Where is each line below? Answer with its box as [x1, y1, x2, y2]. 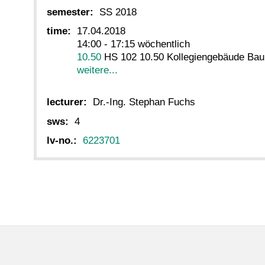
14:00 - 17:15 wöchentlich [77, 38, 190, 50]
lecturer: [47, 96, 87, 108]
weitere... [77, 64, 118, 76]
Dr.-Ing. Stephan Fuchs [93, 96, 195, 108]
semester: [47, 7, 93, 18]
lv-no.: [47, 134, 77, 146]
